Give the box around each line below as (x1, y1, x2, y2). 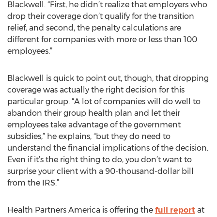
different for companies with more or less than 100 (7, 35, 197, 44)
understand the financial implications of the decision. (7, 143, 208, 153)
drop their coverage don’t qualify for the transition (7, 12, 194, 21)
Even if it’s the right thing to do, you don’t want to (7, 155, 192, 164)
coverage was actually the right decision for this (7, 85, 185, 94)
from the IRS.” (7, 178, 59, 187)
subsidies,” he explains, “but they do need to (7, 132, 170, 141)
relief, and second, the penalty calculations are (7, 23, 181, 32)
